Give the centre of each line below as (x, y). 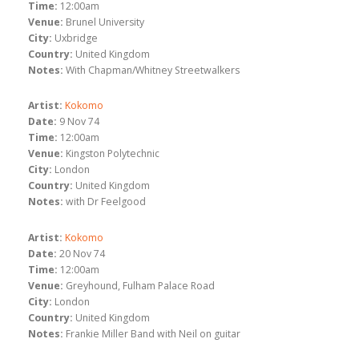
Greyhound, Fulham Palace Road (140, 285)
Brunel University (105, 22)
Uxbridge (76, 38)
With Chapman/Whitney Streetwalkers (153, 70)
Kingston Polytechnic (113, 154)
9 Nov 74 (79, 122)
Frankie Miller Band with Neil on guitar (153, 333)
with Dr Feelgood (106, 202)
